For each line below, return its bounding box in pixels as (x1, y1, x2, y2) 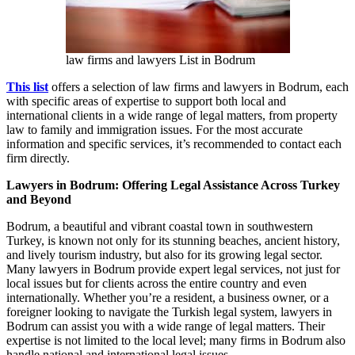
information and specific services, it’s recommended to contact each (6, 137, 342, 151)
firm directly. (6, 151, 70, 166)
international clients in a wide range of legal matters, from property (6, 109, 338, 123)
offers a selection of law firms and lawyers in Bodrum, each (48, 80, 349, 94)
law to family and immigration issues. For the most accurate (6, 123, 303, 137)
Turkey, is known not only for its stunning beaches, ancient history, (6, 234, 340, 248)
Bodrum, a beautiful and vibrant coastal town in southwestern (6, 219, 313, 234)
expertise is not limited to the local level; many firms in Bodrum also (6, 334, 345, 348)
